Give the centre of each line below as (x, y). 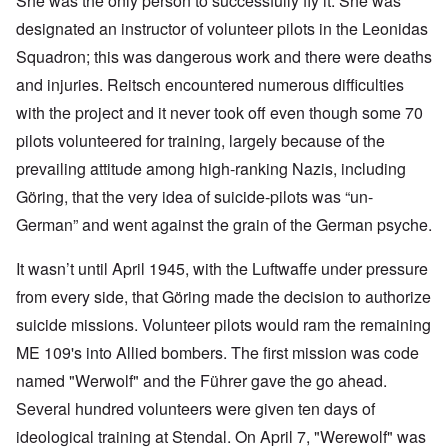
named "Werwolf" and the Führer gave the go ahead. (201, 381)
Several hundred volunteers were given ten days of (195, 409)
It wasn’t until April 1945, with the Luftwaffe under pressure (222, 269)
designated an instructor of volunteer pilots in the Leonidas (222, 29)
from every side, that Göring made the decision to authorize (223, 297)
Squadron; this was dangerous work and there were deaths (224, 57)
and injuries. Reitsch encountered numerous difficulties (210, 85)
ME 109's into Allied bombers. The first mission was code (217, 353)
